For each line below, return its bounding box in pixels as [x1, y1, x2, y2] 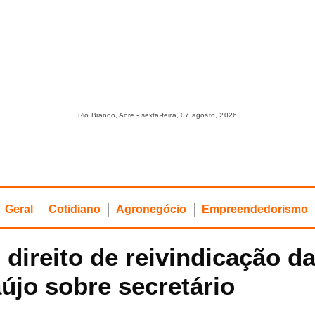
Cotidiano [49, 203, 101, 215]
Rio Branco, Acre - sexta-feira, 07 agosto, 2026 [77, 110, 238, 119]
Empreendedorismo [202, 203, 309, 215]
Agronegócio [116, 203, 187, 215]
